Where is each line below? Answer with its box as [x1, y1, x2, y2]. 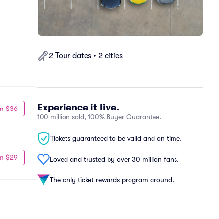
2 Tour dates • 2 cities [49, 51, 123, 60]
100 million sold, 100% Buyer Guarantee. [37, 113, 161, 121]
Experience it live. [37, 102, 119, 113]
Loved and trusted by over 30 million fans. [50, 155, 179, 163]
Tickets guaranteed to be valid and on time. [50, 134, 182, 142]
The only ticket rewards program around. [50, 175, 174, 184]
